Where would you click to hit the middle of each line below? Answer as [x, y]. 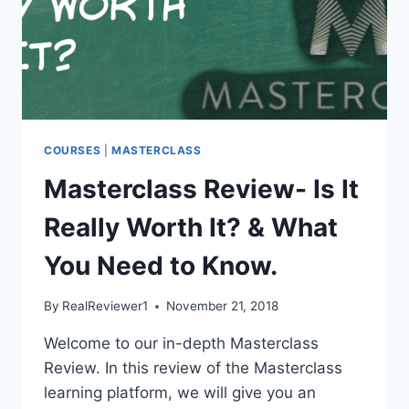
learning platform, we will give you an [180, 393]
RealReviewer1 [105, 306]
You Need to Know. [161, 265]
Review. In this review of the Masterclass [193, 368]
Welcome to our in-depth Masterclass [181, 344]
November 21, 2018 [223, 306]
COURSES [73, 150]
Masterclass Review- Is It [201, 189]
